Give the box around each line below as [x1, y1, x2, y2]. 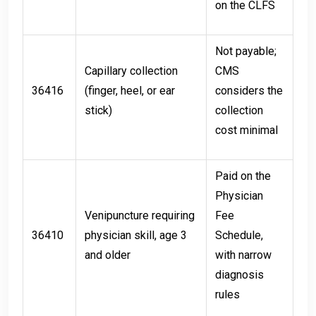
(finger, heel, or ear [85, 84, 175, 98]
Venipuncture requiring [85, 209, 195, 223]
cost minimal [215, 123, 278, 138]
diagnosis [215, 268, 264, 282]
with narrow [215, 248, 272, 262]
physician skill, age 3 [85, 229, 187, 243]
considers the [215, 84, 283, 98]
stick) [85, 104, 112, 118]
